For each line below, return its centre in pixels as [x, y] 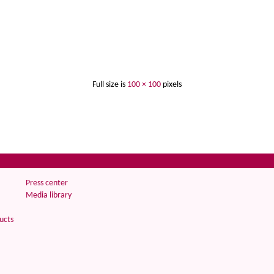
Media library [49, 195]
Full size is [110, 85]
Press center [47, 183]
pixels [171, 85]
